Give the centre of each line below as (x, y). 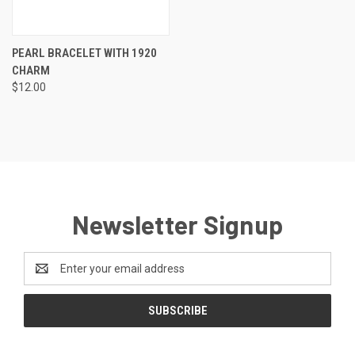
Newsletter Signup (177, 224)
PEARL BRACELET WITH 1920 (84, 53)
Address (45, 276)
